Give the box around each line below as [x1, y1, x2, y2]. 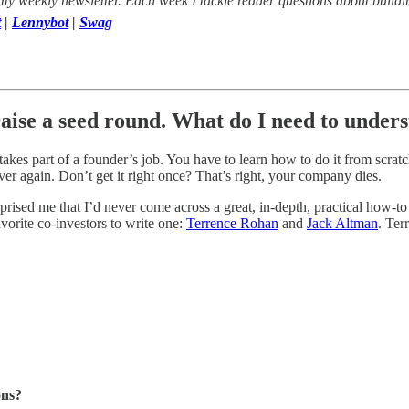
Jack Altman [307, 215, 378, 232]
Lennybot [12, 14, 68, 30]
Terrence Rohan [186, 215, 278, 232]
